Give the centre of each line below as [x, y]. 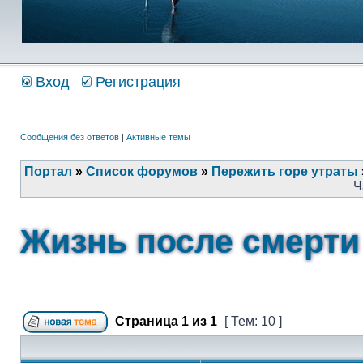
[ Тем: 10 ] [253, 321]
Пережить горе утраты [285, 171]
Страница [147, 321]
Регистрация [136, 82]
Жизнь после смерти [190, 241]
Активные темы [158, 137]
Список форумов [142, 171]
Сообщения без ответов [70, 137]
